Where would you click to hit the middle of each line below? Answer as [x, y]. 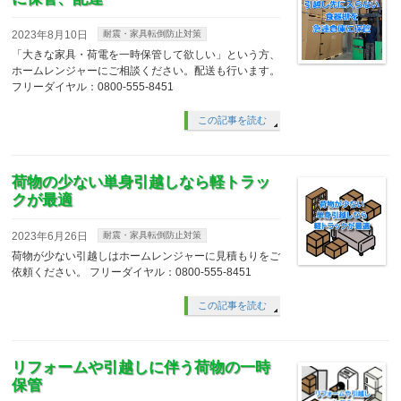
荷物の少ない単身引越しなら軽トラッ [141, 182]
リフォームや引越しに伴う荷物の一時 [141, 367]
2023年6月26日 [50, 236]
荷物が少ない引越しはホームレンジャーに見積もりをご [146, 256]
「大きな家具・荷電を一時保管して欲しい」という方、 [146, 54]
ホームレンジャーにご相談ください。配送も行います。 [146, 70]
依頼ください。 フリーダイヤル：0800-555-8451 [132, 272]
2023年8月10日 [50, 34]
